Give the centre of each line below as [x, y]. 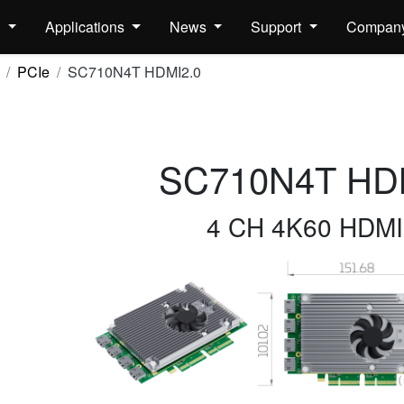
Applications [87, 27]
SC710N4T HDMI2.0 [134, 72]
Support [278, 27]
